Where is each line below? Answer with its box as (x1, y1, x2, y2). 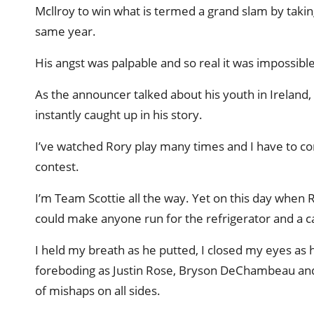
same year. (35, 22, 96, 39)
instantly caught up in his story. (35, 106, 203, 123)
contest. (35, 158, 79, 175)
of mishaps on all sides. (35, 282, 161, 299)
